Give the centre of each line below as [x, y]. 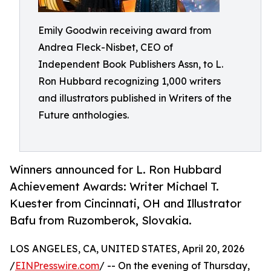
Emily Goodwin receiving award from [125, 30]
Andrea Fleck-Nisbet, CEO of [106, 47]
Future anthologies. [83, 115]
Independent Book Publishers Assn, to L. [131, 64]
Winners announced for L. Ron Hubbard [116, 170]
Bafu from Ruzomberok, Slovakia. [101, 220]
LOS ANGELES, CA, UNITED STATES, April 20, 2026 [127, 249]
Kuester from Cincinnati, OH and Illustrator [126, 204]
